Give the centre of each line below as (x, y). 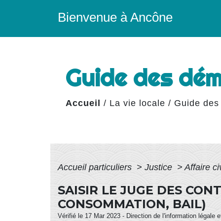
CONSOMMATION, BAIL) (132, 204)
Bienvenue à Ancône (115, 17)
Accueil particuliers (96, 167)
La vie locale (137, 103)
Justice (160, 167)
